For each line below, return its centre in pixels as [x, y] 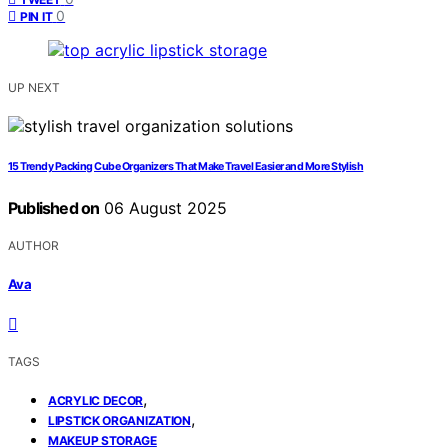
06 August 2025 [163, 208]
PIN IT [36, 17]
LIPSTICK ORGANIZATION [119, 420]
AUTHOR [33, 246]
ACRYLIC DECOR [96, 400]
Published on [54, 208]
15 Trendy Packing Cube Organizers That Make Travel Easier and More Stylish [186, 167]
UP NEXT [34, 88]
